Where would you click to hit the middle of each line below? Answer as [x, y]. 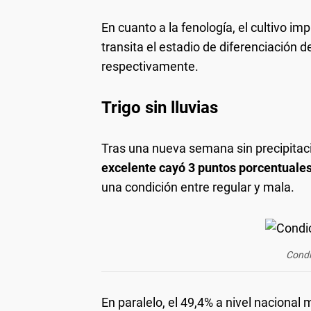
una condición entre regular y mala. [198, 187]
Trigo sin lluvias [160, 108]
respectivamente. [150, 67]
